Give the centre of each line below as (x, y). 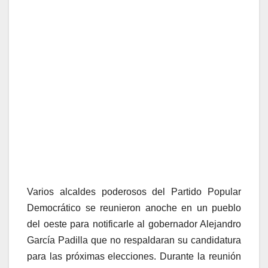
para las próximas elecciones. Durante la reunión (134, 257)
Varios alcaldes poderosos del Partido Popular (134, 192)
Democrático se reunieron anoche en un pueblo (134, 208)
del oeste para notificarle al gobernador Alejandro (134, 224)
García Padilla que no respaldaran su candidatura (134, 240)
